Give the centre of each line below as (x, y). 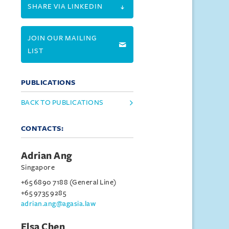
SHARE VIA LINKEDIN (65, 6)
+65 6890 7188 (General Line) (68, 182)
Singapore (38, 167)
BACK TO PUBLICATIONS (62, 102)
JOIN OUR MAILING (62, 38)
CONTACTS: (42, 129)
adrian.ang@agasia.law (58, 204)
